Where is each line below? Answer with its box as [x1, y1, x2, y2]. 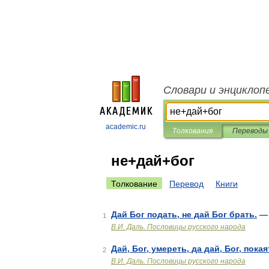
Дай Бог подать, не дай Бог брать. [111, 210, 257, 219]
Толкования [172, 127, 213, 135]
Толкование [111, 179, 157, 189]
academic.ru [106, 122, 146, 131]
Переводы [232, 127, 268, 135]
